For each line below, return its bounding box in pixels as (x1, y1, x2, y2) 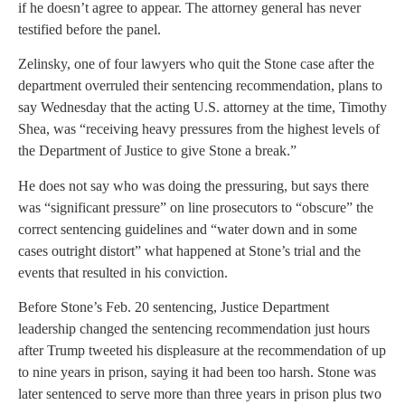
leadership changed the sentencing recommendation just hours (18, 321, 370, 337)
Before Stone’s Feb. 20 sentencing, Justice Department (18, 299, 329, 316)
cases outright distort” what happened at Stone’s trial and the (18, 242, 361, 259)
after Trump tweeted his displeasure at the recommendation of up (18, 343, 386, 359)
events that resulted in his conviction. (18, 264, 228, 280)
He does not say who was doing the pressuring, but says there (18, 177, 369, 193)
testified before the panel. (18, 21, 161, 37)
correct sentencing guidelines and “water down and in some (18, 221, 357, 237)
